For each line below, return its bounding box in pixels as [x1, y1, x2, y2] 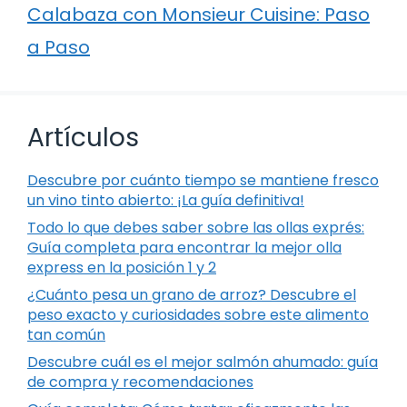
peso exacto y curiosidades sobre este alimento [27, 303, 369, 325]
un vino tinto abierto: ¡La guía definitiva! [27, 189, 304, 211]
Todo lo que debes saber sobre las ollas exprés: [27, 216, 364, 238]
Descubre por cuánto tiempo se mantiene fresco [27, 169, 379, 191]
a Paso [27, 34, 90, 60]
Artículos [27, 119, 139, 155]
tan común [27, 323, 105, 345]
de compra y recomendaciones [27, 371, 253, 392]
